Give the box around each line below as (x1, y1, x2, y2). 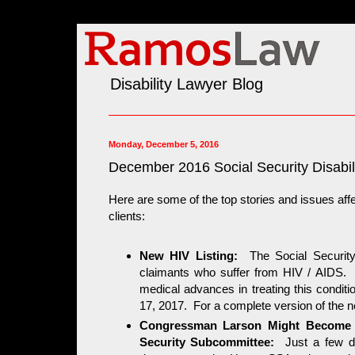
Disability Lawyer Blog (110, 74, 263, 93)
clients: (109, 209, 145, 223)
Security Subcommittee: (139, 334, 286, 349)
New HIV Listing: (139, 248, 238, 262)
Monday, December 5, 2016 (109, 139, 219, 149)
